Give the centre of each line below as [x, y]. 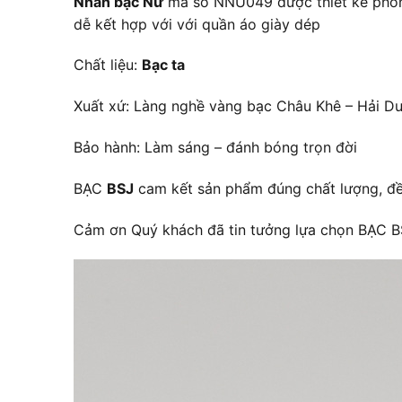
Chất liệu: [108, 65]
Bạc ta [163, 65]
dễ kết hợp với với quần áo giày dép [197, 24]
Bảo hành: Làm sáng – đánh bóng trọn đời [215, 148]
